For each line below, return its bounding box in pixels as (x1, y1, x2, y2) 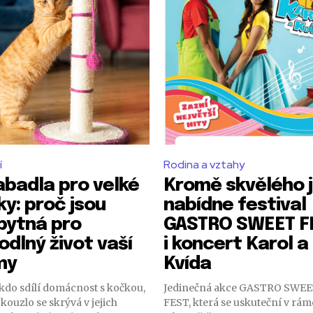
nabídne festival (163, 196, 306, 214)
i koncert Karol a (163, 235, 308, 254)
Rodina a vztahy (163, 157, 245, 172)
